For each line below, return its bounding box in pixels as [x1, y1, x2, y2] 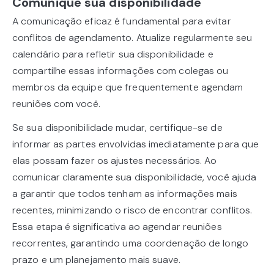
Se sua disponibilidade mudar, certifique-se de [12, 121, 223, 135]
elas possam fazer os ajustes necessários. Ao [12, 154, 217, 168]
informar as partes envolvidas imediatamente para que [12, 138, 259, 151]
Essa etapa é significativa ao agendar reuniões [12, 220, 222, 234]
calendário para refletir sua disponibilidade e [12, 48, 213, 61]
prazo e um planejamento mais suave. [12, 253, 181, 267]
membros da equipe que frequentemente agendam [12, 81, 243, 94]
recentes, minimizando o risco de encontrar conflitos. [12, 204, 253, 217]
